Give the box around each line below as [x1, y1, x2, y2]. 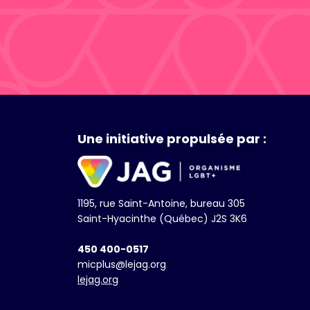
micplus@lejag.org [77, 257, 166, 272]
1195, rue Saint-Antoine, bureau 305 [77, 197, 245, 211]
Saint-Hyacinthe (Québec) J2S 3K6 [77, 212, 247, 226]
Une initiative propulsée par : [77, 130, 266, 147]
